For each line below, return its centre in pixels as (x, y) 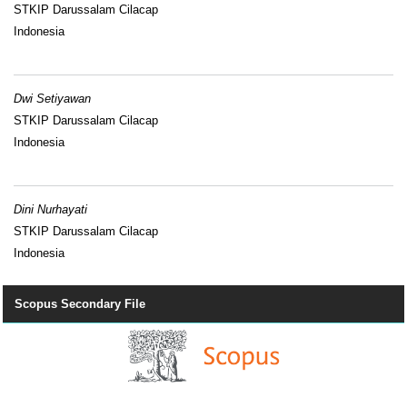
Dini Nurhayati (50, 209)
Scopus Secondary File (80, 303)
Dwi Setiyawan (52, 98)
